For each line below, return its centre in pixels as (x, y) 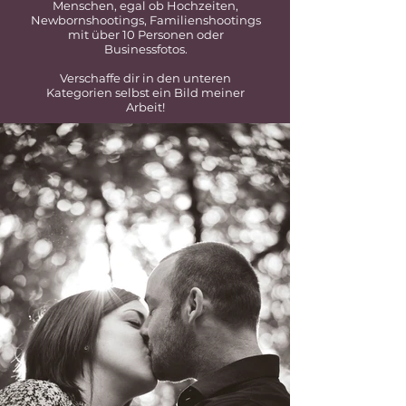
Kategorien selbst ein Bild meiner (145, 92)
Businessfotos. (145, 48)
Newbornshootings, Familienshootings (145, 19)
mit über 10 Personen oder (145, 34)
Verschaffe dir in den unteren (145, 77)
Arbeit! (145, 106)
